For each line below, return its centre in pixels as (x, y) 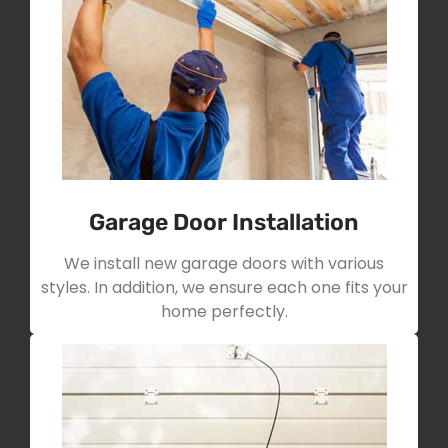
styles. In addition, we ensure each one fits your (224, 288)
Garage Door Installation (224, 222)
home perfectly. (224, 312)
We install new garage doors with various (224, 264)
